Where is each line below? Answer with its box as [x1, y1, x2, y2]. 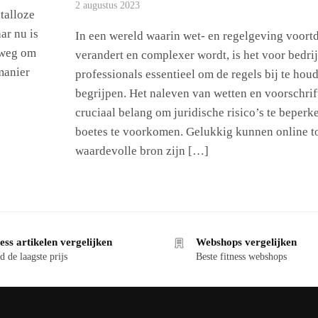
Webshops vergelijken [196, 236, 297, 248]
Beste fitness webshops [196, 251, 287, 263]
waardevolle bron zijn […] [75, 144, 209, 158]
